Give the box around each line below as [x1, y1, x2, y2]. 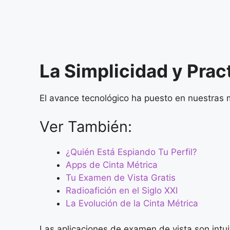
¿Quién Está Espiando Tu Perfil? [66, 146, 197, 157]
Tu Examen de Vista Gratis [66, 172, 176, 183]
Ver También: [40, 117, 132, 136]
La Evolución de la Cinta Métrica [66, 198, 198, 208]
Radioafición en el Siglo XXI [66, 185, 178, 196]
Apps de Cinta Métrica [66, 159, 158, 170]
